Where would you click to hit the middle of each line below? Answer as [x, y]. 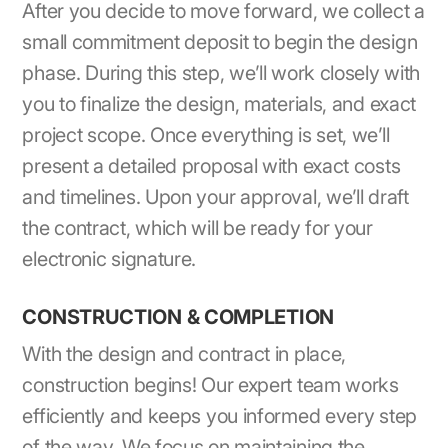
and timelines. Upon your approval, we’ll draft [215, 197]
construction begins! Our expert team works [210, 385]
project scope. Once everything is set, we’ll [206, 135]
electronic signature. [109, 259]
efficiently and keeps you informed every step [219, 416]
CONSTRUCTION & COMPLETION [178, 317]
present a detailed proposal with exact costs [211, 166]
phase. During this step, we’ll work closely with [221, 73]
